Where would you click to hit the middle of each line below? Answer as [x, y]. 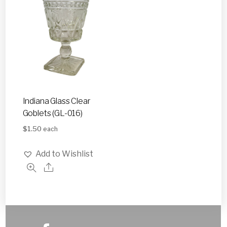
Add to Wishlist [64, 154]
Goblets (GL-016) [52, 113]
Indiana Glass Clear [56, 101]
